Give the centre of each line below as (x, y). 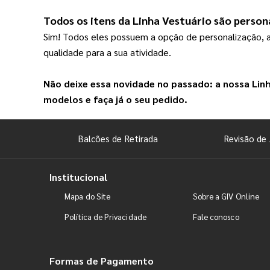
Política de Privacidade (105, 216)
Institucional (78, 177)
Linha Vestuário (172, 20)
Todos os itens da (88, 20)
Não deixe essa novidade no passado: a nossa (148, 83)
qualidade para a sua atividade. (107, 52)
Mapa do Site (88, 196)
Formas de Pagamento (102, 260)
